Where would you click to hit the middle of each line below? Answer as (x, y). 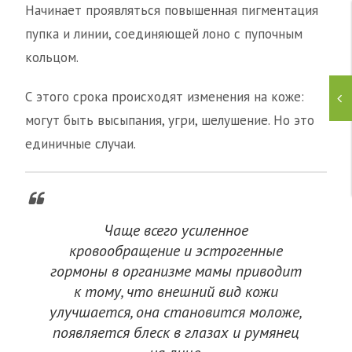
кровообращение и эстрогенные (176, 251)
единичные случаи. (81, 144)
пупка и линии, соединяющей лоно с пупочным (164, 34)
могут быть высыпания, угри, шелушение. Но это (170, 121)
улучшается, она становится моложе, (176, 312)
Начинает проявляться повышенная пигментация (172, 11)
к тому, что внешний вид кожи (176, 292)
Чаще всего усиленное (176, 231)
